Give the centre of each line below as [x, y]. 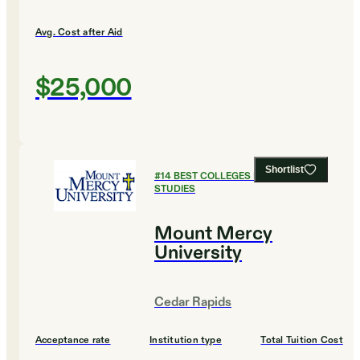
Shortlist [284, 170]
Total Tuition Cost [302, 340]
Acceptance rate [73, 340]
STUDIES [175, 189]
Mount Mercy [213, 234]
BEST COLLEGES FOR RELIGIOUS [250, 176]
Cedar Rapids [193, 303]
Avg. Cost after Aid [79, 33]
